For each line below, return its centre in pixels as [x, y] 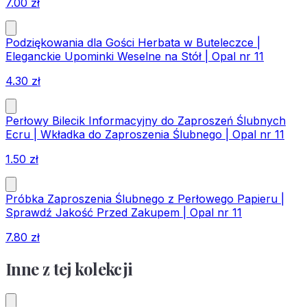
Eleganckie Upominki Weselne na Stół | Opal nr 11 [135, 57]
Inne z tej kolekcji [69, 269]
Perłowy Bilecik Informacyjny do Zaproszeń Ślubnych [146, 121]
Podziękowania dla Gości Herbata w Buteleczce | [133, 43]
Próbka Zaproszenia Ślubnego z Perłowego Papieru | [145, 199]
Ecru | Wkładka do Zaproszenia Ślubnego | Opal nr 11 [145, 135]
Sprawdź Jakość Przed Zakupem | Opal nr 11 [124, 213]
